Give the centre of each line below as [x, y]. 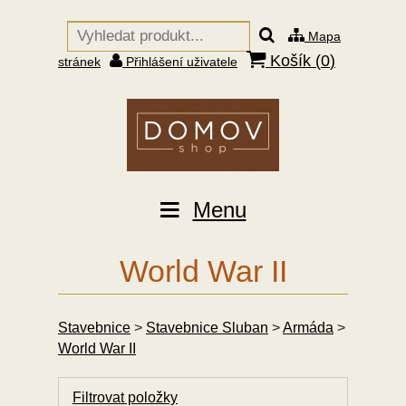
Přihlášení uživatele [180, 62]
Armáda [308, 328]
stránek [79, 62]
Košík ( [293, 61]
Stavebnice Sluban [207, 328]
